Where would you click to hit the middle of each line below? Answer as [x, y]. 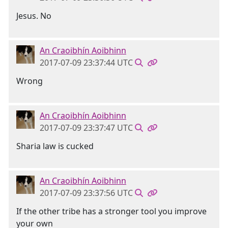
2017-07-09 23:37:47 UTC [86, 128]
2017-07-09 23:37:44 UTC [86, 63]
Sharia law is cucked [55, 146]
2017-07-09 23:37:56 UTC [86, 193]
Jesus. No [34, 16]
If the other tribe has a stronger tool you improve [111, 211]
